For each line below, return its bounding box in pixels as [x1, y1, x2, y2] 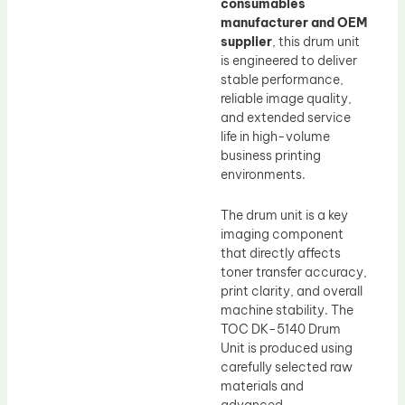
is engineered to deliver [221, 52, 357, 69]
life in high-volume [221, 127, 330, 145]
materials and [221, 378, 304, 395]
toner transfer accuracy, [221, 264, 367, 281]
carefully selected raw [221, 359, 353, 376]
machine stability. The [221, 302, 353, 319]
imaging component [221, 226, 344, 243]
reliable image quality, [221, 89, 352, 107]
